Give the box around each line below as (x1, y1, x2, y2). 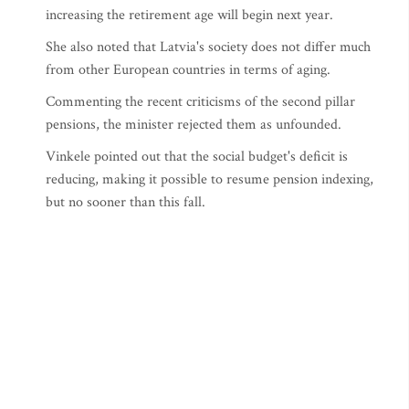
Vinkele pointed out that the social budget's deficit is (46, 147, 348, 166)
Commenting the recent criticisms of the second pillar (46, 92, 355, 111)
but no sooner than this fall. (46, 193, 205, 212)
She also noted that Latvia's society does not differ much (46, 37, 371, 57)
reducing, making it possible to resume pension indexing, (46, 170, 373, 189)
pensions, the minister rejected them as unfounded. (46, 115, 341, 134)
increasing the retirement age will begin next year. (46, 5, 333, 25)
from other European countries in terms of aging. (46, 60, 330, 79)
